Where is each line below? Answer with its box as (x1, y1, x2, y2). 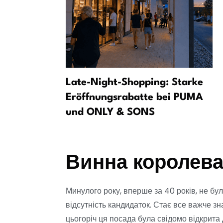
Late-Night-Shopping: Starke (66, 78, 203, 88)
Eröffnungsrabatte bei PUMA (66, 93, 203, 103)
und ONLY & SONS (66, 108, 155, 118)
